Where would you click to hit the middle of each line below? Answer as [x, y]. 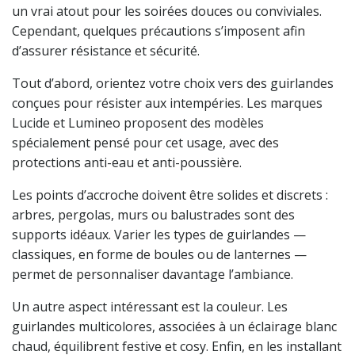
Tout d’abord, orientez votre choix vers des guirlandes [173, 84]
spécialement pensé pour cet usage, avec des [145, 143]
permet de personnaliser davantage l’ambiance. [153, 275]
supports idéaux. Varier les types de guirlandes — [159, 235]
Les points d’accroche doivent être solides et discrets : [170, 195]
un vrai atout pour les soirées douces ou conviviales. [167, 11]
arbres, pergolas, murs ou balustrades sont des [153, 215]
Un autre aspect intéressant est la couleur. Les [150, 307]
